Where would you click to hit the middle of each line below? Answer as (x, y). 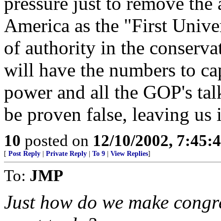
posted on (57, 140)
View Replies (129, 154)
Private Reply (66, 154)
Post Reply (24, 154)
